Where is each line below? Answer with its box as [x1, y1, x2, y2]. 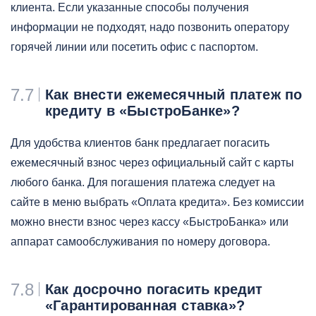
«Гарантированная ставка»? [45, 298, 245, 313]
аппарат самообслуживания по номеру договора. [11, 236, 273, 248]
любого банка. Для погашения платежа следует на [11, 176, 275, 188]
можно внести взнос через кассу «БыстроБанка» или [11, 216, 288, 228]
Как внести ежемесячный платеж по [45, 87, 303, 102]
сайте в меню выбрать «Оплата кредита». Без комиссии [11, 196, 304, 208]
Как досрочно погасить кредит [45, 281, 263, 297]
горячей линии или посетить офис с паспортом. [11, 41, 261, 53]
